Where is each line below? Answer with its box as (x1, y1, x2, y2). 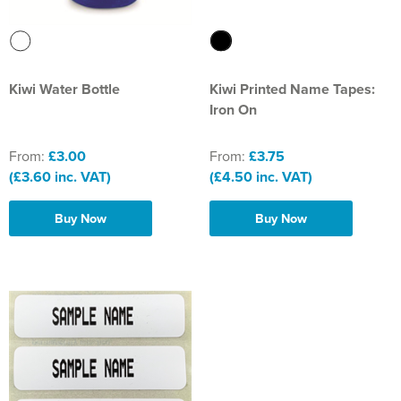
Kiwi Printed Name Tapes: (209, 79, 375, 100)
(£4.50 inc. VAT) (209, 166, 312, 188)
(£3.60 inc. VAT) (9, 166, 111, 188)
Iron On (209, 99, 257, 121)
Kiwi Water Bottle (9, 79, 120, 100)
